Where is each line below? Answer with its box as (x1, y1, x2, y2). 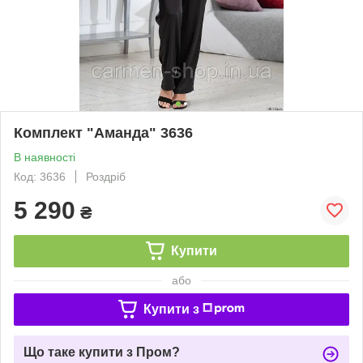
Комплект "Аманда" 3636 (14, 124, 193, 141)
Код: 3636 (14, 169, 66, 183)
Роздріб (86, 169, 126, 183)
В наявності (14, 150, 75, 164)
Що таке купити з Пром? (23, 344, 180, 359)
